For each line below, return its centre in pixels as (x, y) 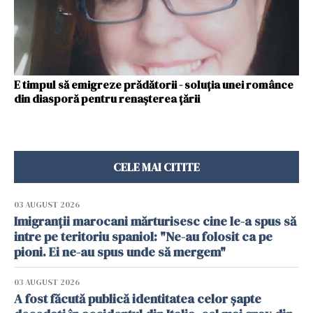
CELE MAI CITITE (156, 167)
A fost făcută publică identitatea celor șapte (138, 299)
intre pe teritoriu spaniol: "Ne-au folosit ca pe (143, 236)
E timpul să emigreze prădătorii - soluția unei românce (154, 85)
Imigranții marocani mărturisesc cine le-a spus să (155, 221)
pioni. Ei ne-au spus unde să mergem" (120, 252)
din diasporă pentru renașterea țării (107, 99)
